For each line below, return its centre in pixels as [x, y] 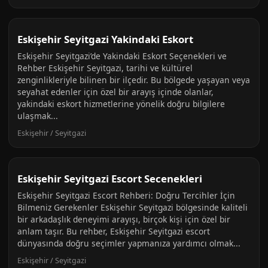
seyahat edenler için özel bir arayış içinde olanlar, [115, 92]
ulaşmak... [38, 116]
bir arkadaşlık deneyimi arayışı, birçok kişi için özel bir [124, 219]
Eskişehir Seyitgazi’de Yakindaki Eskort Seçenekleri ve [122, 56]
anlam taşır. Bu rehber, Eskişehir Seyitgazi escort [114, 231]
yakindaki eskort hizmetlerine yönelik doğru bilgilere [121, 104]
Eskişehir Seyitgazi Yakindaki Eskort [105, 39]
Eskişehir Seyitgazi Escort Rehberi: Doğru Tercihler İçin [126, 195]
